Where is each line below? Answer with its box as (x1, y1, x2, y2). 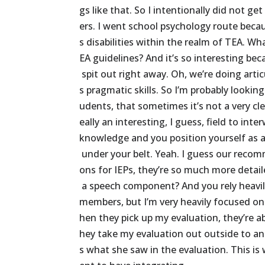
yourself (209, 131, 246, 145)
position (170, 131, 207, 145)
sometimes (138, 99, 189, 113)
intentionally (153, 4, 211, 17)
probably (190, 83, 229, 97)
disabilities (86, 35, 134, 49)
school (128, 20, 159, 33)
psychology (160, 20, 211, 33)
